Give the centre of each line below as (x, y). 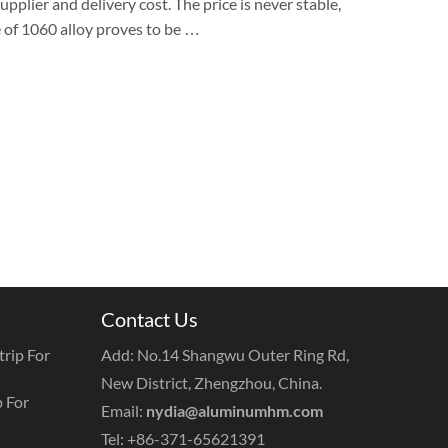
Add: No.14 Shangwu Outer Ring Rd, (224, 355)
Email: (123, 411)
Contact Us (149, 319)
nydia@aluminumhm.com (234, 411)
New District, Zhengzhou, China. (211, 383)
